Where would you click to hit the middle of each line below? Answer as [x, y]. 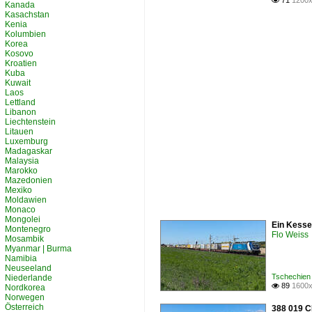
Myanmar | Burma [38, 249]
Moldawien [26, 200]
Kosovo [19, 54]
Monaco [20, 210]
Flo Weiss [290, 235]
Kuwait [18, 83]
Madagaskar [29, 151]
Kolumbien [25, 34]
